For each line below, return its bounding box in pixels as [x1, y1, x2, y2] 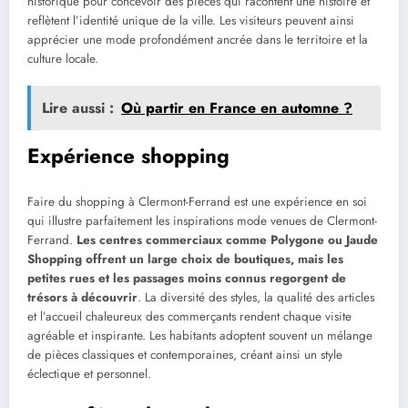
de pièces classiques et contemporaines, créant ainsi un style [27, 345, 342, 363]
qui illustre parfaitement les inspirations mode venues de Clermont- [27, 211, 377, 229]
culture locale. [27, 50, 98, 67]
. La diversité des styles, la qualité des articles [138, 288, 374, 306]
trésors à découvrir [27, 288, 138, 306]
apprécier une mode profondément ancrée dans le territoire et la [27, 31, 368, 48]
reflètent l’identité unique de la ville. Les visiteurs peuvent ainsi [27, 12, 354, 29]
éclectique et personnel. [27, 364, 151, 382]
